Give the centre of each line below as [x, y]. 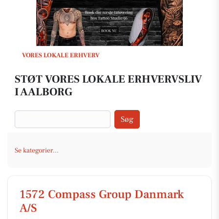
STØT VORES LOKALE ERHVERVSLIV [108, 79]
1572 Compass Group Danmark [102, 194]
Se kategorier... [37, 151]
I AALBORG [44, 92]
